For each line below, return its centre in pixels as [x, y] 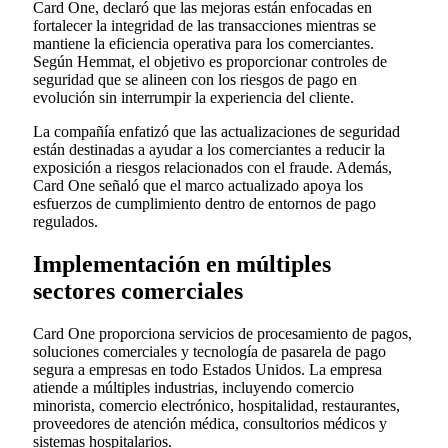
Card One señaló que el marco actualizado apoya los [198, 185]
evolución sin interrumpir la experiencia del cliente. [193, 97]
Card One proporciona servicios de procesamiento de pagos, [222, 333]
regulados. [65, 221]
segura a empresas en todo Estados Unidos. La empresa [207, 369]
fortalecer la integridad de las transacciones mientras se [204, 25]
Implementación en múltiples [182, 263]
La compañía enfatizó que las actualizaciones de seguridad [216, 131]
